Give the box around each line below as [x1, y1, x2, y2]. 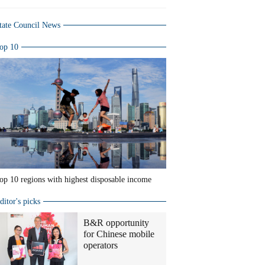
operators [83, 240, 118, 250]
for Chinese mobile [83, 229, 154, 239]
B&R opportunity [83, 218, 149, 228]
